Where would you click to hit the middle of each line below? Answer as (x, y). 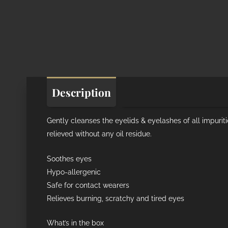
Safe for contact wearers (88, 185)
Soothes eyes (69, 159)
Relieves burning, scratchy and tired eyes (116, 198)
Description (81, 92)
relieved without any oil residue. (99, 134)
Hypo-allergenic (74, 172)
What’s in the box (75, 223)
